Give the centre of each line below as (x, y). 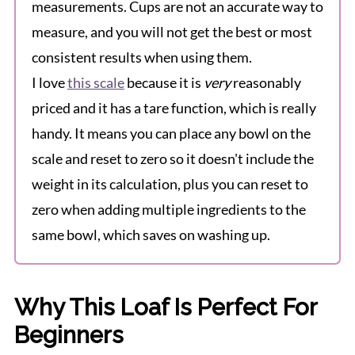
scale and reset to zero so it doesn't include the (172, 159)
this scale (95, 83)
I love (49, 83)
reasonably (265, 83)
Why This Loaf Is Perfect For (165, 308)
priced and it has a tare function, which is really (174, 108)
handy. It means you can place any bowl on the (171, 134)
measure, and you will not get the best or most (172, 32)
